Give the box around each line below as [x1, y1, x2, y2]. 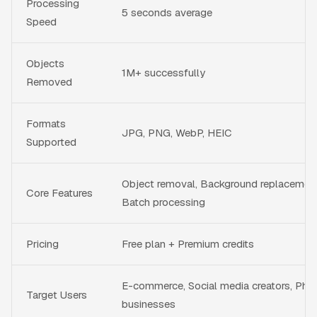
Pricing [26, 236, 59, 250]
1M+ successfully [122, 65, 205, 79]
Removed [26, 74, 72, 88]
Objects [26, 56, 64, 70]
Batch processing [122, 195, 205, 209]
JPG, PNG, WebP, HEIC [122, 125, 232, 139]
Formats [26, 116, 66, 130]
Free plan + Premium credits [122, 236, 254, 250]
